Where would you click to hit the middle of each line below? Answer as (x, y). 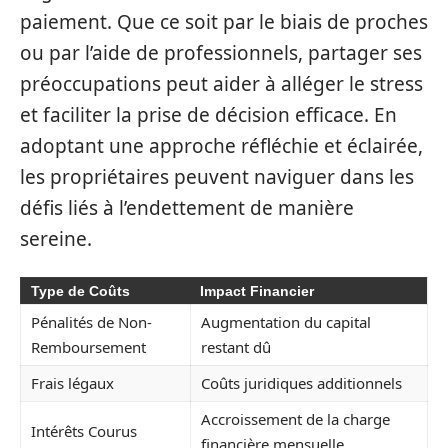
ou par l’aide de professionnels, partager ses (221, 52)
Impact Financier (257, 291)
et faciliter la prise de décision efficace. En (208, 114)
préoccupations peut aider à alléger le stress (221, 83)
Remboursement (88, 347)
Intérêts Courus (84, 431)
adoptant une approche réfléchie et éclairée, (221, 145)
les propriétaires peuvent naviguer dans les (217, 176)
